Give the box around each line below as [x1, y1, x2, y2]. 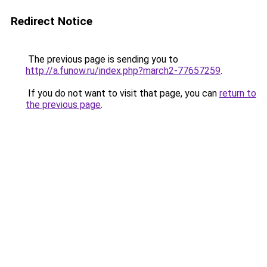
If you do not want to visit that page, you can [26, 88, 219, 99]
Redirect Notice [11, 14, 92, 28]
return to [219, 88, 256, 99]
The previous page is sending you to [26, 54, 178, 65]
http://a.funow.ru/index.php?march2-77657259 [26, 65, 221, 76]
